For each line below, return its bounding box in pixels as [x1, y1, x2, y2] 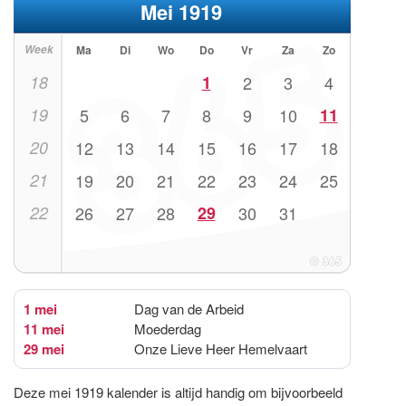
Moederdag [134, 318, 201, 338]
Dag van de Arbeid [134, 298, 244, 318]
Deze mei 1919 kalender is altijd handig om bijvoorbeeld [14, 382, 343, 401]
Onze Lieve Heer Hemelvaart [134, 338, 307, 358]
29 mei [24, 338, 64, 359]
